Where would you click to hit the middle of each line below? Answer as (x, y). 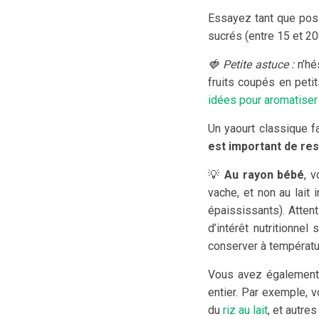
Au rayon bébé (265, 175)
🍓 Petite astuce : (253, 64)
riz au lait (245, 310)
